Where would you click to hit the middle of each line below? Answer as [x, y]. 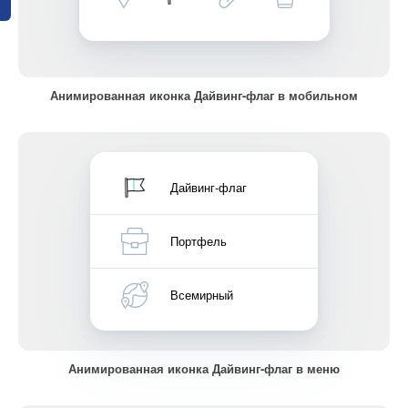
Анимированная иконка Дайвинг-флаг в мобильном [204, 95]
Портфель [199, 241]
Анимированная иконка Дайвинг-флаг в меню [204, 368]
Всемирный [202, 295]
